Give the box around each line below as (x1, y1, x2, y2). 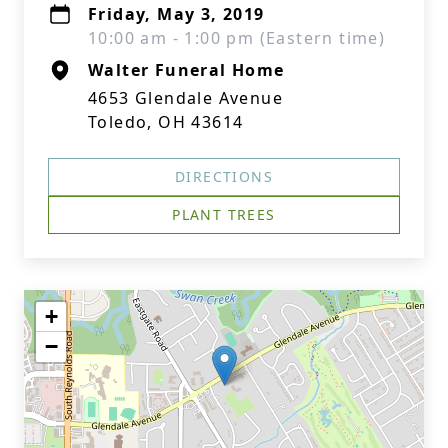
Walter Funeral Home (88, 59, 285, 81)
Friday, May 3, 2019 (88, 3, 265, 25)
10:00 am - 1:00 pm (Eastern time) (88, 27, 386, 49)
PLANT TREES (172, 205, 276, 224)
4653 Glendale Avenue (88, 87, 283, 109)
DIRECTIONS (175, 167, 273, 186)
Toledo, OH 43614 (88, 111, 244, 133)
